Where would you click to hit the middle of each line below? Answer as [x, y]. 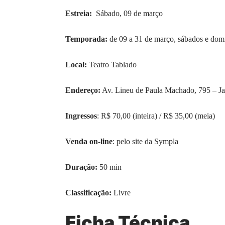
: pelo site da [133, 142]
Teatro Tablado [112, 65]
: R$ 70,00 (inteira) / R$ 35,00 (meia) [156, 116]
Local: [76, 65]
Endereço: [83, 90]
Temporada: [87, 39]
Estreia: [80, 14]
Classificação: [88, 193]
